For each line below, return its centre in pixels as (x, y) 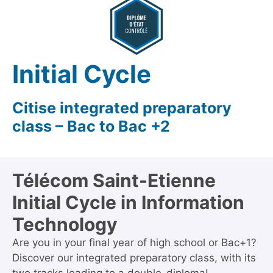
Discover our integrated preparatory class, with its (134, 258)
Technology (65, 224)
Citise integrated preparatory (122, 108)
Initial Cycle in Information (128, 202)
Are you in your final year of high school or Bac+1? (134, 243)
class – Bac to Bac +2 (91, 126)
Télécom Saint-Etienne (114, 180)
